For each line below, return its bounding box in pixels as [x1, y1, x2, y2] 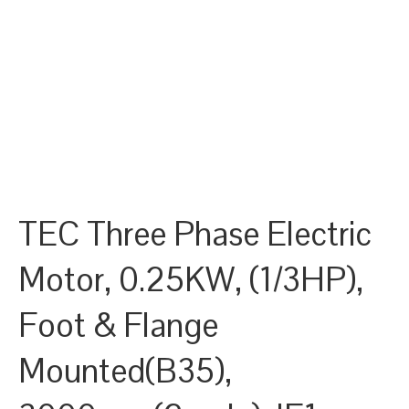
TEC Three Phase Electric [18, 213, 372, 257]
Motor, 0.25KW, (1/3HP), [18, 258, 363, 302]
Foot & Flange [18, 304, 218, 348]
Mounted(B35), [18, 350, 232, 393]
